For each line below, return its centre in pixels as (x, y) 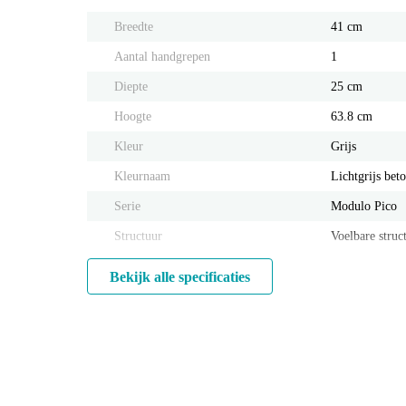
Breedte (134, 27)
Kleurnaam (142, 177)
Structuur (138, 237)
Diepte (131, 87)
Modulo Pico (364, 207)
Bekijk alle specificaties (180, 277)
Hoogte (133, 117)
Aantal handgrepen (162, 57)
